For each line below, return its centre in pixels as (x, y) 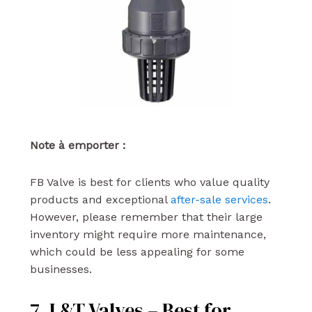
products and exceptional (100, 199)
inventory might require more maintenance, (148, 234)
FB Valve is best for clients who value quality (149, 182)
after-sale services (219, 199)
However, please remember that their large (146, 217)
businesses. (61, 269)
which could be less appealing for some (137, 251)
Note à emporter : (77, 145)
